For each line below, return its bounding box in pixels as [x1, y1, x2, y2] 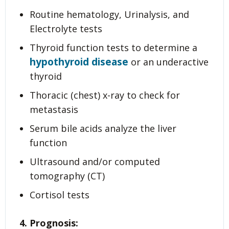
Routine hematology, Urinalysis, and [30, 8, 189, 21]
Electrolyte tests [30, 22, 102, 35]
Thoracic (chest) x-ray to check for [30, 89, 180, 102]
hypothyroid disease [30, 55, 128, 69]
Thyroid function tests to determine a [30, 41, 197, 54]
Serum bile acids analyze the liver [30, 122, 176, 135]
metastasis [30, 103, 78, 116]
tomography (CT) [30, 170, 105, 182]
